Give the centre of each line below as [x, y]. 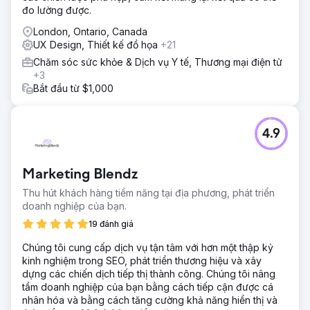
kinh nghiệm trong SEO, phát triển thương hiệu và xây [142, 260]
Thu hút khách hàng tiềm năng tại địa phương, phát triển [148, 192]
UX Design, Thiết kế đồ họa [97, 44]
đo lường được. [57, 10]
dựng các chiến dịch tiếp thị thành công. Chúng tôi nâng [149, 273]
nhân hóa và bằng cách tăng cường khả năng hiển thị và [150, 300]
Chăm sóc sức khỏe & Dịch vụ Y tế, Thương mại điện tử [158, 62]
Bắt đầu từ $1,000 [73, 88]
